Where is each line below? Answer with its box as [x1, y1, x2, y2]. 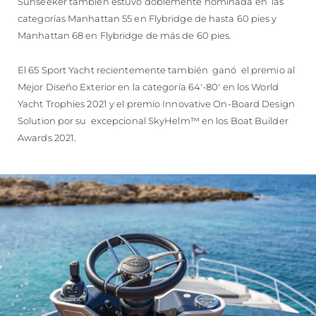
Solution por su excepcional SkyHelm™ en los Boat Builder [18, 114, 288, 126]
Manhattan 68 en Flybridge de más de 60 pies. [18, 29, 232, 41]
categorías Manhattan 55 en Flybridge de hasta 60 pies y [18, 12, 277, 24]
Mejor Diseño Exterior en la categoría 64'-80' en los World [18, 80, 279, 92]
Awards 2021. [18, 131, 77, 143]
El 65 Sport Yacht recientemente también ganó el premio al [18, 63, 295, 75]
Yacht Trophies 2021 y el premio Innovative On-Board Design [18, 97, 295, 109]
